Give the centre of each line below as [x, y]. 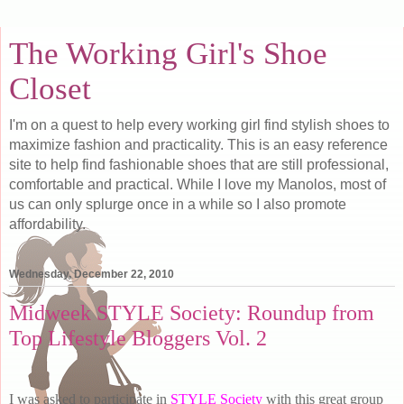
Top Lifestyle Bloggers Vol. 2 [138, 338]
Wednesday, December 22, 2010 [92, 275]
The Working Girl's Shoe [168, 53]
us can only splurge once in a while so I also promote [178, 204]
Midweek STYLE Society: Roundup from [192, 313]
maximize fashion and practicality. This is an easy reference [198, 145]
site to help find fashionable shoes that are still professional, [199, 165]
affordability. [47, 224]
